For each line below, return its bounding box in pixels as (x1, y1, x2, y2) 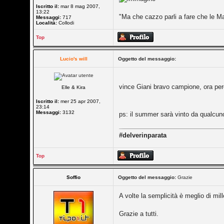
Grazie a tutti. (119, 210, 159, 217)
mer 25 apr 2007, (59, 98, 101, 104)
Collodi (57, 20, 74, 25)
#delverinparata (119, 131, 167, 139)
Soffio (66, 174, 81, 180)
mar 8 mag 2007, (59, 3, 100, 9)
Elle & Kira (61, 84, 86, 90)
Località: (36, 20, 57, 25)
